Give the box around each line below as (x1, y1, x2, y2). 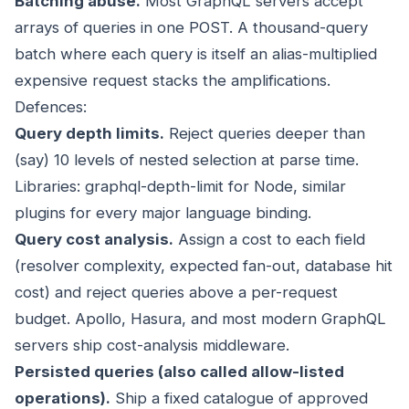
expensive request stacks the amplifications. (15, 71, 330, 90)
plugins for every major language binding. (15, 204, 311, 223)
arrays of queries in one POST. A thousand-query (15, 18, 368, 37)
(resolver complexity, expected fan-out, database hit (15, 257, 393, 276)
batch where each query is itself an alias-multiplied (15, 45, 377, 64)
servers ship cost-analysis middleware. (15, 336, 289, 355)
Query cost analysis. (15, 230, 173, 249)
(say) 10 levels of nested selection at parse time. (15, 151, 359, 170)
